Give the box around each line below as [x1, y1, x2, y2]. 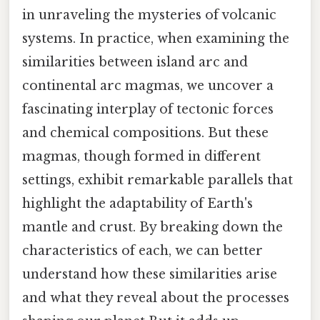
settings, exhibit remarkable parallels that [22, 172, 293, 189]
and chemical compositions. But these [22, 125, 269, 141]
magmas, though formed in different [22, 149, 261, 165]
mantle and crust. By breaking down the [22, 219, 283, 236]
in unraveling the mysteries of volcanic [22, 7, 276, 24]
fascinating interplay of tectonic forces [22, 101, 274, 118]
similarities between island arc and [22, 54, 248, 71]
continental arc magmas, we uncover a [22, 78, 274, 94]
